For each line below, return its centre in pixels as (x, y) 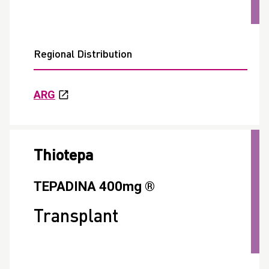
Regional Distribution (83, 55)
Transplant (76, 218)
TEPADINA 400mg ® (94, 187)
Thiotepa (64, 156)
